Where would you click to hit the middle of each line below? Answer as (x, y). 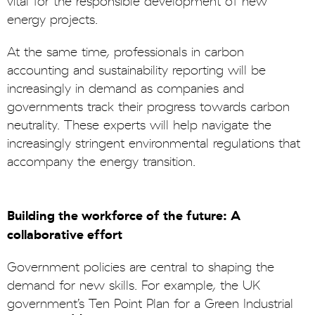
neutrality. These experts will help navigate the (139, 125)
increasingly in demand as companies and (126, 89)
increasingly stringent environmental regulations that (154, 143)
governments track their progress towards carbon (148, 107)
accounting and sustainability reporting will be (136, 70)
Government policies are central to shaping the (141, 267)
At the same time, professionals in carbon (126, 52)
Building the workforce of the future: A (124, 216)
